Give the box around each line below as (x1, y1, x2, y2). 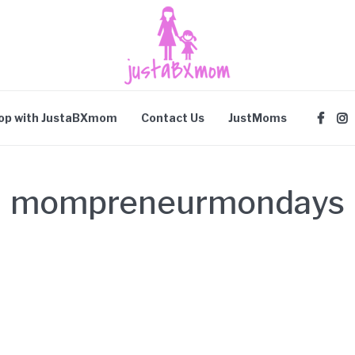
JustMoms (228, 111, 287, 124)
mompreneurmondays (10, 183, 345, 222)
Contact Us (141, 111, 204, 124)
